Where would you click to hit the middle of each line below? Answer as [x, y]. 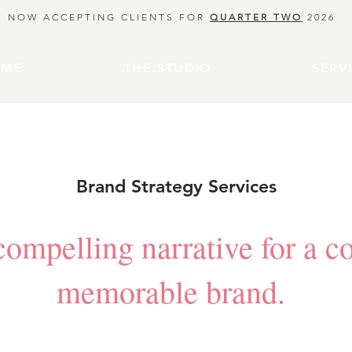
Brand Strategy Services [176, 186]
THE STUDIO [167, 68]
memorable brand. [176, 291]
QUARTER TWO [256, 17]
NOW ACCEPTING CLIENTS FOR [109, 17]
